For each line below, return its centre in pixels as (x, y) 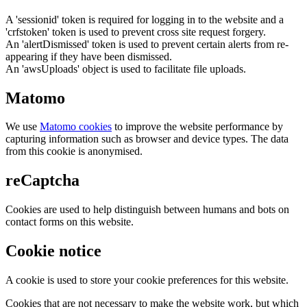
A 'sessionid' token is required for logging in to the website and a (145, 19)
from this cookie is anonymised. (74, 151)
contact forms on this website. (70, 222)
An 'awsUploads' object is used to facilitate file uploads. (126, 69)
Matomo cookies (76, 127)
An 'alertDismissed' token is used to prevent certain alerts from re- (147, 44)
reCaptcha (42, 181)
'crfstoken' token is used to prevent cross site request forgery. (136, 32)
